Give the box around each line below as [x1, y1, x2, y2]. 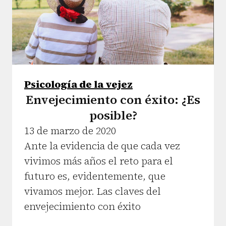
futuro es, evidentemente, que [24, 169, 165, 184]
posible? [89, 107, 137, 124]
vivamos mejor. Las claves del [24, 184, 161, 199]
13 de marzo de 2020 [24, 124, 116, 138]
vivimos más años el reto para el [24, 154, 173, 168]
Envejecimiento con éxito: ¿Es [26, 91, 200, 108]
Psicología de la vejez [24, 77, 133, 92]
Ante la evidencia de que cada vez [24, 139, 180, 153]
